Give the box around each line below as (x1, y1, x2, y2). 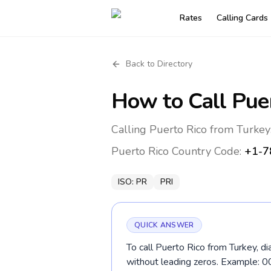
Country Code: (169, 144, 244, 158)
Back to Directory (126, 58, 192, 70)
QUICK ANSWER (134, 220, 194, 230)
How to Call (111, 87, 232, 116)
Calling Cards (217, 12, 268, 24)
